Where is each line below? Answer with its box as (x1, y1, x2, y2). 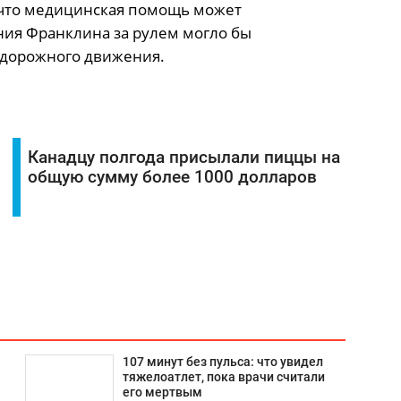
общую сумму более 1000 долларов (27, 167, 317, 187)
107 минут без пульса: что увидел (122, 354, 323, 370)
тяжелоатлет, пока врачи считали (122, 370, 325, 385)
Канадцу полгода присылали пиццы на (27, 148, 340, 167)
